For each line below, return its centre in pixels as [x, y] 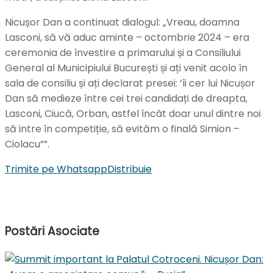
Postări [25, 232]
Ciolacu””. [27, 144]
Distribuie [129, 169]
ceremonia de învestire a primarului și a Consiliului [123, 52]
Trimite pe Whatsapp [56, 169]
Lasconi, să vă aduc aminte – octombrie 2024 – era [127, 37]
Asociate [72, 232]
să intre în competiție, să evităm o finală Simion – [122, 129]
